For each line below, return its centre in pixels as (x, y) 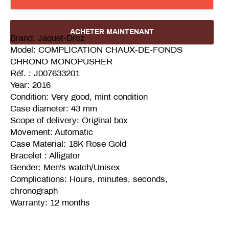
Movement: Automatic (53, 132)
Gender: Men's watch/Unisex (66, 167)
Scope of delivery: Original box (69, 120)
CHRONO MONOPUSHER (61, 61)
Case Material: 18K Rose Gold (68, 144)
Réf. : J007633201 (46, 73)
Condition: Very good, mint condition (79, 97)
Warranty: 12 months (50, 202)
